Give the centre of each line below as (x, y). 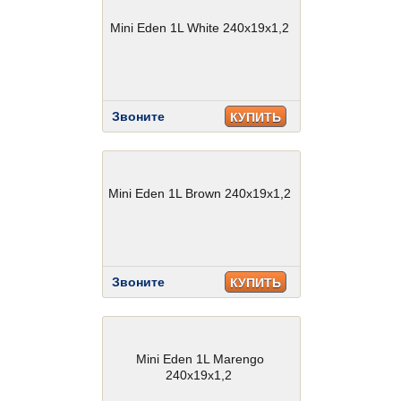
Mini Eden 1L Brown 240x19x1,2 (199, 193)
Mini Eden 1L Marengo (200, 359)
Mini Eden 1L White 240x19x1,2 (199, 28)
